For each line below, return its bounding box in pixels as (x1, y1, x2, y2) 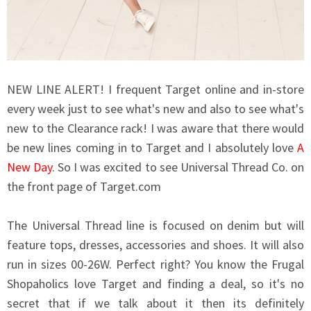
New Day (7, 159, 53, 176)
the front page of (7, 178, 100, 195)
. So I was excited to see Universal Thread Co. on (52, 159, 305, 176)
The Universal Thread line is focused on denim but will (7, 217, 304, 234)
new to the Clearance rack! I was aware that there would (7, 120, 304, 137)
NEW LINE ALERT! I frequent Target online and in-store (7, 81, 304, 98)
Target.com (100, 178, 161, 195)
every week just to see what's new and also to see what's (7, 101, 304, 117)
